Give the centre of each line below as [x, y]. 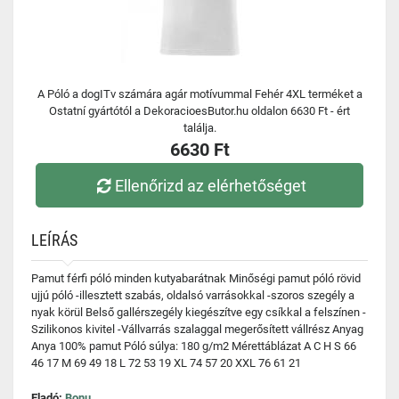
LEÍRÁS [54, 240]
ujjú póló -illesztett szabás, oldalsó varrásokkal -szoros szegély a [193, 295]
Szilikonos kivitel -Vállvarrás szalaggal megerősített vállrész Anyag [197, 329]
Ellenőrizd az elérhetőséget [211, 185]
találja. [199, 128]
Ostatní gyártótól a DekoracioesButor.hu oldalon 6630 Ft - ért [199, 111]
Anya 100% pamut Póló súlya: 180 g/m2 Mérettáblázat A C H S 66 [194, 346]
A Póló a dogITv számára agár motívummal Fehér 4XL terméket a [199, 94]
